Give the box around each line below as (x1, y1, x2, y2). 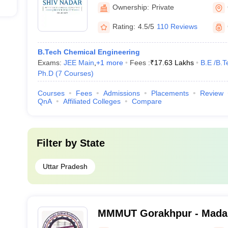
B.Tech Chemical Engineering (37, 48, 140, 56)
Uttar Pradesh (42, 162, 88, 170)
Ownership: (112, 3, 149, 11)
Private (151, 3, 174, 11)
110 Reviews (156, 22, 197, 31)
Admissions (103, 89, 140, 97)
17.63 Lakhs (154, 59, 194, 67)
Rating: (112, 22, 135, 31)
